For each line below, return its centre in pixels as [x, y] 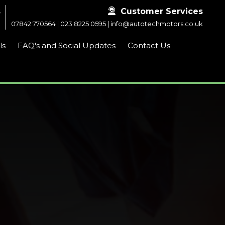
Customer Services [162, 11]
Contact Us [149, 45]
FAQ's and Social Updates [67, 45]
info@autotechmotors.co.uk [157, 24]
